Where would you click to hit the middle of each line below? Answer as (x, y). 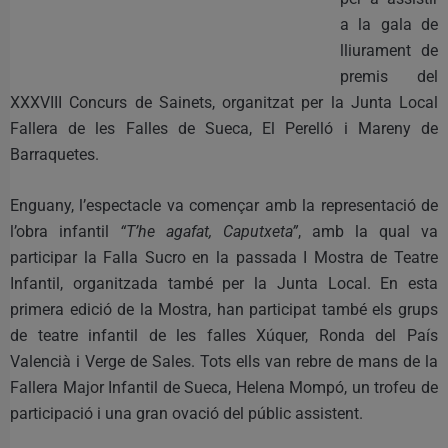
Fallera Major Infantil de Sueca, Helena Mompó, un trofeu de (224, 387)
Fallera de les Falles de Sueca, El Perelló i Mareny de (224, 128)
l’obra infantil (65, 231)
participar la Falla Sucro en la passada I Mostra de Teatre (224, 257)
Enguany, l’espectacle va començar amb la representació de (224, 205)
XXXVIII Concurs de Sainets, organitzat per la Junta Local (224, 102)
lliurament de (389, 50)
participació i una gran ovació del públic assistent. (186, 413)
